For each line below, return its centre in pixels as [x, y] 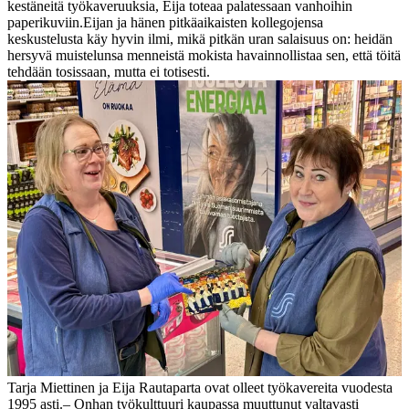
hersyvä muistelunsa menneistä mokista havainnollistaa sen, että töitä [204, 55]
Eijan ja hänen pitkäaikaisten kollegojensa [203, 22]
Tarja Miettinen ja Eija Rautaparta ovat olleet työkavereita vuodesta [200, 387]
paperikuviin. [45, 22]
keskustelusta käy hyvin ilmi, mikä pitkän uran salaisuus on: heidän [200, 38]
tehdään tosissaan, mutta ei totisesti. [109, 71]
